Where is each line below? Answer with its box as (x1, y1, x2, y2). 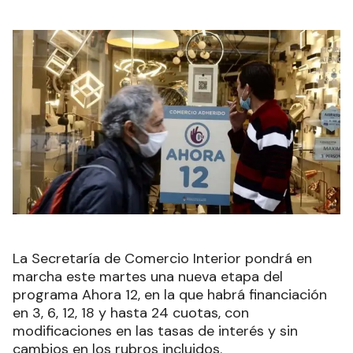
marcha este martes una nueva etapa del (13, 266, 283, 286)
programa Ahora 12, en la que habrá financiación (13, 284, 327, 304)
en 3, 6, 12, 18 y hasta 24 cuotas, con (13, 303, 249, 322)
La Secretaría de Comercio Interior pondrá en (13, 248, 312, 268)
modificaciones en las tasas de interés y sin (13, 321, 298, 340)
